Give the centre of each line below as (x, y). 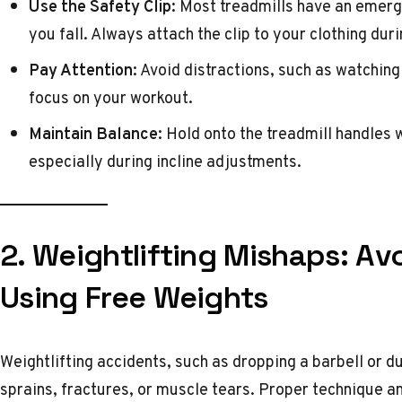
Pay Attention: (83, 70)
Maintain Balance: (96, 133)
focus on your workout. (111, 97)
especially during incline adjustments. (165, 161)
